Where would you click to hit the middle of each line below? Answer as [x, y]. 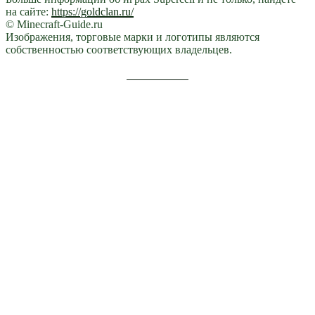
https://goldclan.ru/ [92, 12]
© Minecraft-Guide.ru [54, 25]
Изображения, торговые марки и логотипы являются [133, 37]
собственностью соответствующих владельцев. [119, 50]
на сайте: [28, 12]
